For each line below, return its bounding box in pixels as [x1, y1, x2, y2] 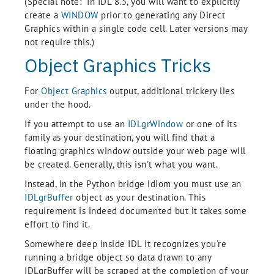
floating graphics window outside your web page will [24, 145, 246, 157]
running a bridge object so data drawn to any [24, 251, 211, 263]
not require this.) [24, 36, 94, 48]
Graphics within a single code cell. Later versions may [24, 23, 247, 34]
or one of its [183, 118, 237, 130]
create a [24, 9, 61, 21]
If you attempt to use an [24, 118, 128, 130]
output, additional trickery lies [106, 85, 234, 97]
